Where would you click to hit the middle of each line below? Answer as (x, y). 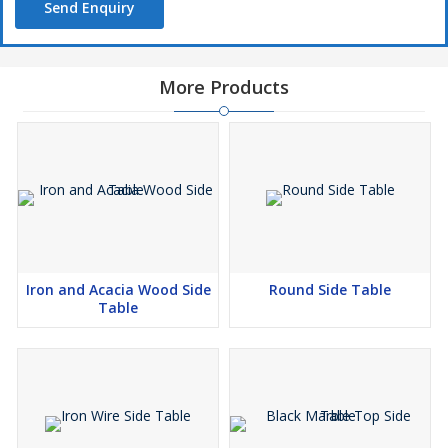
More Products (224, 87)
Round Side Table (330, 290)
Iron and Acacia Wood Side (118, 290)
